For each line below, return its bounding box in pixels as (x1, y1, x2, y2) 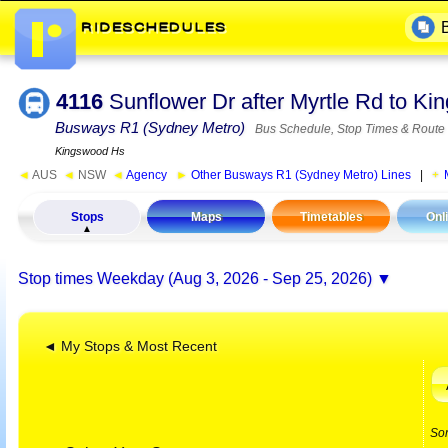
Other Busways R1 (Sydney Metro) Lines (188, 168, 411, 183)
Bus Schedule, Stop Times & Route (249, 122, 445, 137)
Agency (124, 168, 167, 183)
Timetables (299, 210, 363, 225)
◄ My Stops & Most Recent (43, 338, 217, 354)
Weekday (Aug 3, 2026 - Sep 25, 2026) (97, 269, 372, 287)
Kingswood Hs (55, 145, 125, 158)
